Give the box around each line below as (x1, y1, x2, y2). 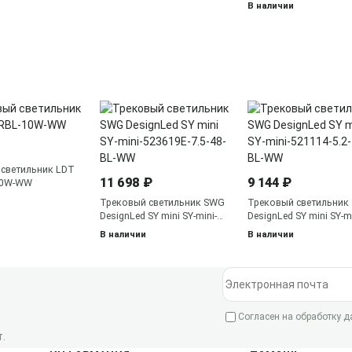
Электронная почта (222, 268, 326, 280)
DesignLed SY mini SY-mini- (100, 210, 217, 222)
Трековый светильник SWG (100, 196, 225, 208)
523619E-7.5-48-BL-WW (100, 223, 201, 235)
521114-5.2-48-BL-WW (247, 223, 343, 235)
